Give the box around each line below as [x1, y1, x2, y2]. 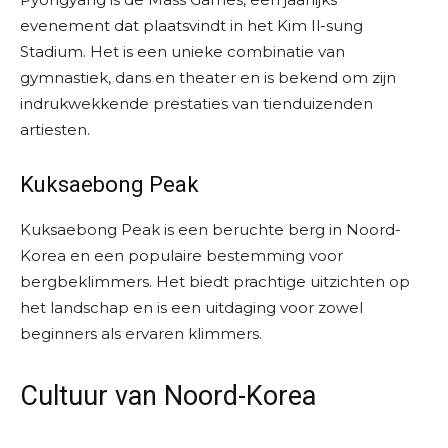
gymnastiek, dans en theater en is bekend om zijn [20, 68, 396, 88]
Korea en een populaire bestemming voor [20, 246, 343, 266]
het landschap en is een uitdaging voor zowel [20, 298, 363, 318]
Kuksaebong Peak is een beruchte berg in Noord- [20, 220, 401, 240]
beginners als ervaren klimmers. [20, 324, 262, 344]
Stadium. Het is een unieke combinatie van [20, 42, 345, 62]
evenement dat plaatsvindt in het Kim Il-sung [20, 16, 363, 36]
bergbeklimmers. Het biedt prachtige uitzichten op [20, 272, 410, 292]
